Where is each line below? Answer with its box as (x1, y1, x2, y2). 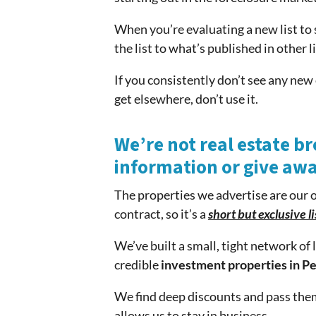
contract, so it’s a (114, 206, 208, 222)
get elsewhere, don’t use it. (114, 91, 258, 107)
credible (114, 257, 161, 273)
